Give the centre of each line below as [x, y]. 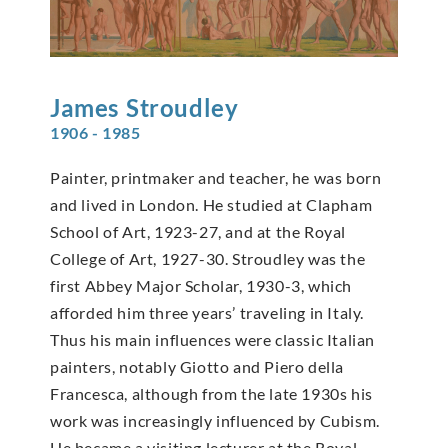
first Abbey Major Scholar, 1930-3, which [201, 286]
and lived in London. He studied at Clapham [211, 205]
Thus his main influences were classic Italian [213, 340]
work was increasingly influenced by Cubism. [215, 421]
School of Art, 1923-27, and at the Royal [198, 232]
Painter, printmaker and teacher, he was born [216, 178]
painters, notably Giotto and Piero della [197, 367]
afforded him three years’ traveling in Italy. [207, 313]
